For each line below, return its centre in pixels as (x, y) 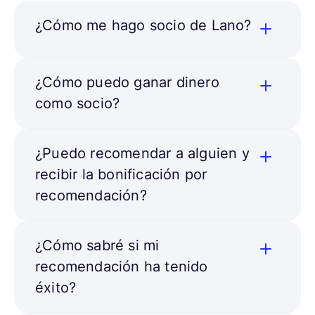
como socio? (78, 103)
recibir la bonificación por (121, 174)
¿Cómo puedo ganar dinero (127, 82)
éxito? (56, 287)
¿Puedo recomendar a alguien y (142, 153)
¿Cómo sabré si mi (97, 245)
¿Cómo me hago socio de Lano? (143, 25)
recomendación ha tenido (122, 266)
